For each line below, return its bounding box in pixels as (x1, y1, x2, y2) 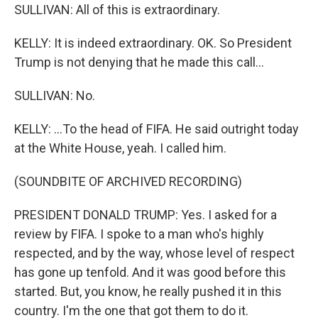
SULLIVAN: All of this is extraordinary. (14, 2, 220, 17)
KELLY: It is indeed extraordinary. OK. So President (14, 35, 292, 50)
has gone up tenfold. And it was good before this (14, 265, 286, 280)
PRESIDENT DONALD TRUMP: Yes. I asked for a (14, 207, 277, 222)
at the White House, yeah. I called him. (14, 141, 226, 155)
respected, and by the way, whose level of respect (14, 246, 295, 261)
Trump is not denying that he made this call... (14, 55, 264, 70)
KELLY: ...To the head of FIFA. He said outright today (14, 121, 299, 136)
